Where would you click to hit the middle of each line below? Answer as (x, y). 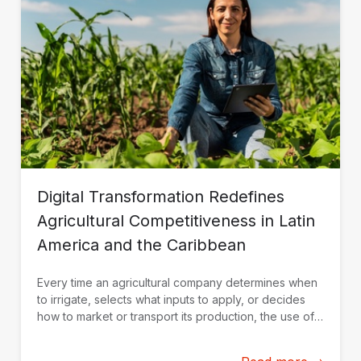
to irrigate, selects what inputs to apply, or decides (171, 300)
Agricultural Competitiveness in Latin (176, 221)
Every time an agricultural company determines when (177, 283)
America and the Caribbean (141, 245)
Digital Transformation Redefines (161, 197)
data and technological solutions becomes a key (166, 334)
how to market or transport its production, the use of (176, 317)
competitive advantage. (100, 351)
